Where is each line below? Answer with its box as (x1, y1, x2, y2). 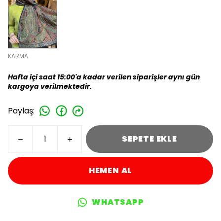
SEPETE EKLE (122, 133, 177, 145)
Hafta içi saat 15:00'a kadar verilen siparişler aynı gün (8, 72, 200, 82)
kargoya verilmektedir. (8, 81, 92, 91)
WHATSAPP (92, 196, 144, 208)
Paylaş (8, 105, 33, 116)
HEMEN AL (88, 165, 133, 176)
